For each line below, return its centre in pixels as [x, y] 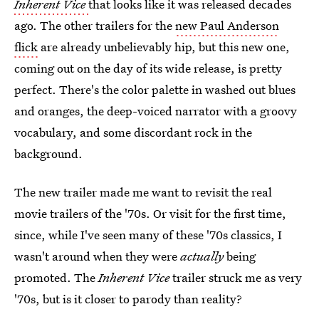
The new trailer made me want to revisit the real [143, 192]
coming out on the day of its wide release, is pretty [148, 68]
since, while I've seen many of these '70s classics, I [148, 235]
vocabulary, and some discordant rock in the [133, 132]
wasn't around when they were [97, 256]
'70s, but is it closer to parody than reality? [128, 299]
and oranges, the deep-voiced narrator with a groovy [156, 111]
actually [202, 256]
